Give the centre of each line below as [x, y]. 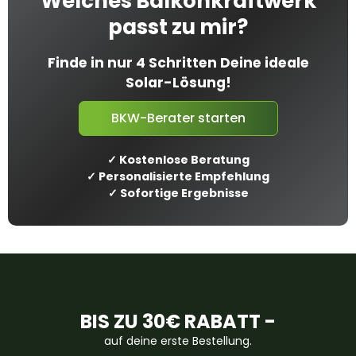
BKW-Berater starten [178, 118]
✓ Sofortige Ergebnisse [178, 193]
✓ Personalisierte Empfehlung [178, 176]
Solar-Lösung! [178, 83]
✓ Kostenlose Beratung [178, 160]
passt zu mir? [178, 27]
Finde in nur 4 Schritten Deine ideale [178, 63]
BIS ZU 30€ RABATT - [178, 321]
